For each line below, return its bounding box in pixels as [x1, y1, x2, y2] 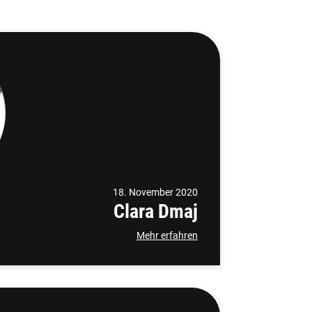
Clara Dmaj [114, 200, 198, 223]
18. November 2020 [113, 187, 198, 198]
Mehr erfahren [136, 230, 198, 241]
